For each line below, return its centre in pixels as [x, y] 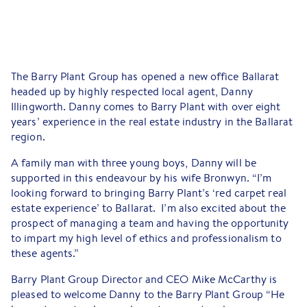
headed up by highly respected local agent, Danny [132, 92]
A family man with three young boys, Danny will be [134, 163]
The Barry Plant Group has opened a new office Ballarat [145, 77]
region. [28, 137]
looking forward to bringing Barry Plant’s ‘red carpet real [149, 193]
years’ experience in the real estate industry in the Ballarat [152, 122]
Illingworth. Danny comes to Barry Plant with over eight [146, 107]
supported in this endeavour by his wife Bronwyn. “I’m [142, 178]
